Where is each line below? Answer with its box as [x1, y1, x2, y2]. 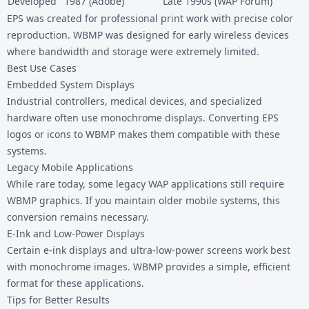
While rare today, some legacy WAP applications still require [7, 177, 284, 190]
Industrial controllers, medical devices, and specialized [7, 94, 262, 108]
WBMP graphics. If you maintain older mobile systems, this [7, 193, 280, 207]
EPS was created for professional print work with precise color [7, 11, 293, 25]
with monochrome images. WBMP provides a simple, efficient [7, 259, 290, 273]
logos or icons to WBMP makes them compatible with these [7, 127, 280, 141]
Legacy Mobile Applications [7, 160, 133, 174]
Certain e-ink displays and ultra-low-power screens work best [7, 243, 290, 257]
